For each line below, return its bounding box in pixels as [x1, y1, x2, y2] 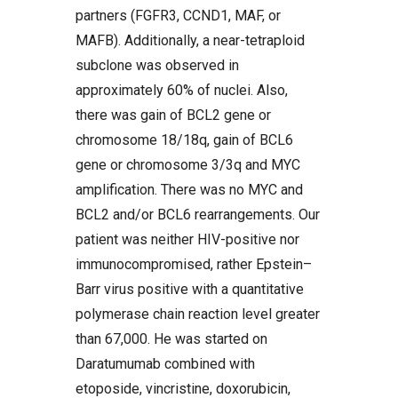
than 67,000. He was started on [76, 330, 267, 347]
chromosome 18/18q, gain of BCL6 [76, 131, 293, 148]
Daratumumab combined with [76, 355, 255, 372]
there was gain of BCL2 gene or [76, 107, 271, 123]
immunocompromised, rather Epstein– [76, 256, 312, 273]
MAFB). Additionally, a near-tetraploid [76, 32, 305, 49]
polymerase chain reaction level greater [76, 306, 320, 322]
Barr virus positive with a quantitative [76, 281, 304, 298]
